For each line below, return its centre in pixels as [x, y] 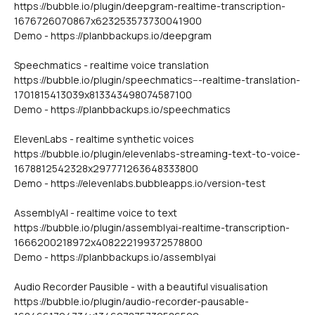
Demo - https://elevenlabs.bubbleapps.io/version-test [140, 183]
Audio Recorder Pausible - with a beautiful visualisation [141, 287]
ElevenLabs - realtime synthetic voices [104, 139]
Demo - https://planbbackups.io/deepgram [113, 36]
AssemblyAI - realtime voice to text [96, 213]
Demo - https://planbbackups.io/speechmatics [122, 109]
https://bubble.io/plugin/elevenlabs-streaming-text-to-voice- [157, 154]
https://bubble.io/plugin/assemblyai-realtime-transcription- [152, 227]
